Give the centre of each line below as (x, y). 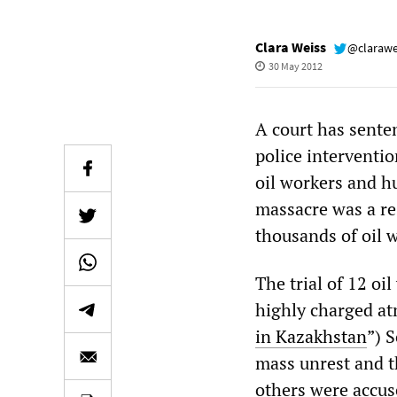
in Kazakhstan (311, 336)
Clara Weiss (291, 47)
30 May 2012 (295, 66)
